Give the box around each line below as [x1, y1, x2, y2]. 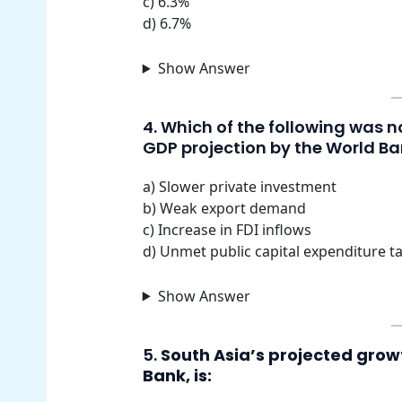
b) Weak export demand [142, 198, 306, 218]
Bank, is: [142, 363, 212, 387]
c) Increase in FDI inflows [142, 220, 311, 240]
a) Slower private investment [142, 177, 336, 197]
